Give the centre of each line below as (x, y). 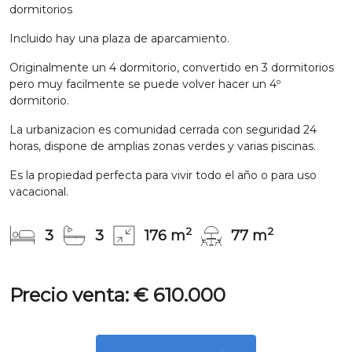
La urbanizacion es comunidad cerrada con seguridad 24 (163, 129)
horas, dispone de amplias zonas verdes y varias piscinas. (163, 146)
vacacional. (39, 191)
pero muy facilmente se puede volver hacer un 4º (145, 84)
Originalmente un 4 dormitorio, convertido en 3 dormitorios (172, 67)
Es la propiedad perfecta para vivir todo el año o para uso (163, 175)
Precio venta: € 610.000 (117, 295)
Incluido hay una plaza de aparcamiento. (119, 38)
